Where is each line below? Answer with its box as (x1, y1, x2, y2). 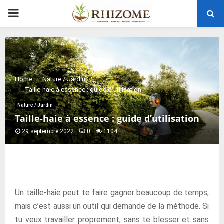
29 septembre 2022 (22, 128, 74, 135)
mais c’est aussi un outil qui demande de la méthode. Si (15, 201, 209, 211)
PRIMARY (7, 6, 58, 20)
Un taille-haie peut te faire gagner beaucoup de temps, (15, 188, 209, 197)
